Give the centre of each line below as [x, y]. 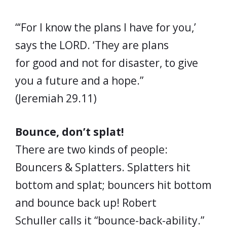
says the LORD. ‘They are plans [92, 45]
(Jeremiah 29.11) [56, 98]
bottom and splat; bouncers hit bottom [113, 185]
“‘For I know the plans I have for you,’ [106, 27]
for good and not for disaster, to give [107, 63]
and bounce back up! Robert [86, 203]
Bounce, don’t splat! [69, 132]
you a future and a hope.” [79, 80]
